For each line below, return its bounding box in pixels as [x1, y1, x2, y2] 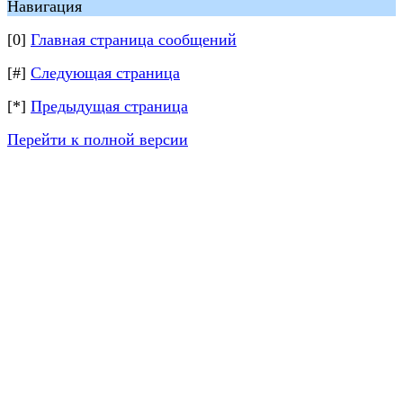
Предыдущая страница [31, 97, 188, 115]
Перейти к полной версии [7, 130, 188, 148]
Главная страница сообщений [31, 31, 237, 49]
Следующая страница [31, 64, 180, 82]
